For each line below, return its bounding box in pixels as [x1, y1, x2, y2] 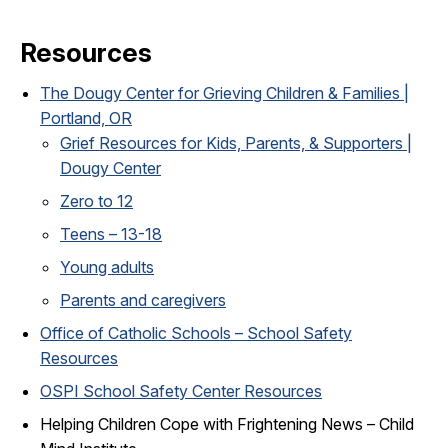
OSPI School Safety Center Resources [40, 380, 322, 401]
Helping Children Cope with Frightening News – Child [40, 413, 414, 434]
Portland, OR [40, 107, 132, 128]
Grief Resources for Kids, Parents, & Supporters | [60, 132, 412, 153]
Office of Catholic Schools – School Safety [40, 322, 352, 343]
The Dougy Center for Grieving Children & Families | [40, 82, 409, 103]
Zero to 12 [60, 190, 133, 211]
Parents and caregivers [60, 289, 226, 310]
